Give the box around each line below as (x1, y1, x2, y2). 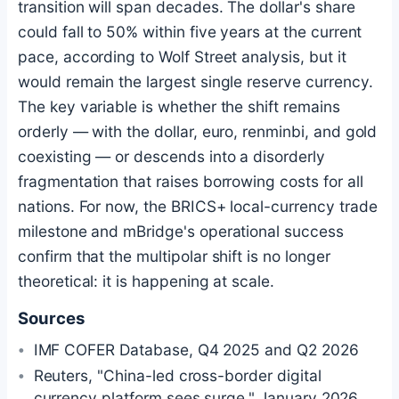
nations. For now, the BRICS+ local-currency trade (18, 196, 378, 216)
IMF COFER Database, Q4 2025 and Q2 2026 (33, 340, 359, 360)
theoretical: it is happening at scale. (18, 271, 275, 290)
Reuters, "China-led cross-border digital (33, 366, 322, 386)
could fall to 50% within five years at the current (18, 21, 362, 41)
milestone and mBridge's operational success (18, 221, 344, 240)
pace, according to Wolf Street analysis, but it (18, 46, 346, 66)
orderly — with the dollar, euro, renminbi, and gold (18, 121, 378, 141)
